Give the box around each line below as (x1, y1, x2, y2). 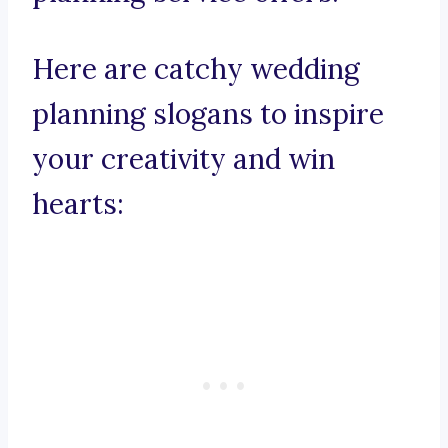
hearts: (32, 186, 124, 223)
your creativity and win (32, 141, 335, 178)
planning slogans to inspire (32, 96, 384, 133)
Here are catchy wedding (32, 51, 360, 88)
